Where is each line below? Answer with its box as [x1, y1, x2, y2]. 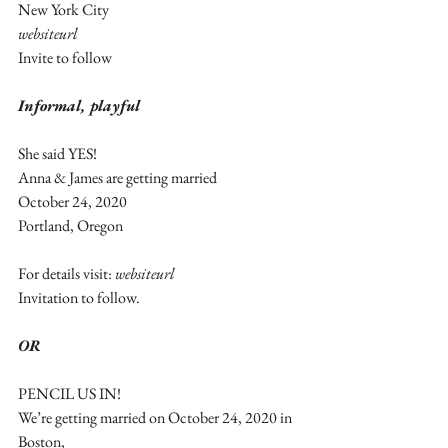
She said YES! [18, 142, 97, 164]
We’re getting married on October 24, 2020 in [18, 406, 295, 428]
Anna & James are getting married [18, 166, 217, 188]
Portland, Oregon [18, 214, 123, 236]
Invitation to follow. [18, 286, 143, 308]
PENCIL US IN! [18, 382, 121, 404]
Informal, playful [18, 94, 140, 116]
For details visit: [18, 262, 115, 284]
